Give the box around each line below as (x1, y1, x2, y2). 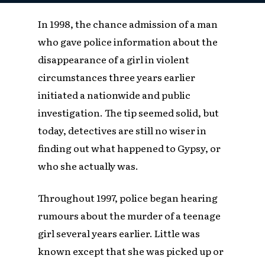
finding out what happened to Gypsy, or (38, 140, 221, 155)
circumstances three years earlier (38, 69, 196, 84)
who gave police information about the (38, 34, 218, 49)
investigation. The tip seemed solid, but (38, 105, 219, 119)
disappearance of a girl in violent (38, 51, 190, 66)
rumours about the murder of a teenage (38, 208, 221, 222)
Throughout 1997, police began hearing (38, 190, 218, 205)
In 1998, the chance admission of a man (38, 16, 218, 31)
